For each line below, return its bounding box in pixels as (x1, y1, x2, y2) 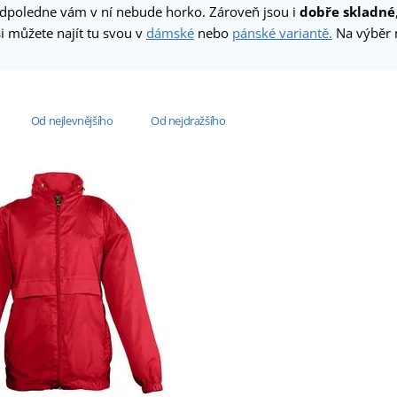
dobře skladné (300, 3, 395, 21)
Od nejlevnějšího (30, 112, 113, 128)
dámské (146, 24, 194, 43)
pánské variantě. (232, 24, 332, 43)
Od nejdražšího (151, 112, 226, 128)
